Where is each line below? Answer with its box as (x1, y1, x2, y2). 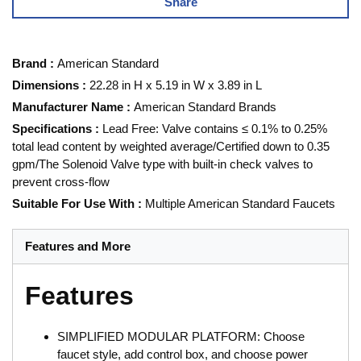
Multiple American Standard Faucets (145, 196, 335, 210)
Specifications (12, 121, 92, 135)
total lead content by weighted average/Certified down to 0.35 (12, 139, 330, 153)
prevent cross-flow (12, 174, 110, 189)
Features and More (25, 239, 131, 254)
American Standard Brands (134, 99, 276, 114)
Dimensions (12, 77, 79, 92)
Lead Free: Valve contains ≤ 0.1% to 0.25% (102, 121, 327, 135)
